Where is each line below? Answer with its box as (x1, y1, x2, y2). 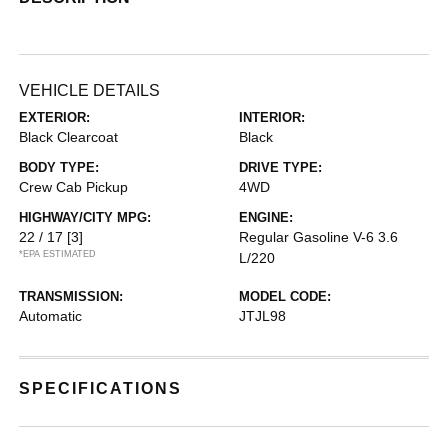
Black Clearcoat (19, 129, 119, 145)
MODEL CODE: (239, 289, 331, 304)
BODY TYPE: (19, 160, 100, 175)
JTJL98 (239, 308, 286, 324)
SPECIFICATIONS (19, 380, 183, 397)
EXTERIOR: (19, 110, 91, 125)
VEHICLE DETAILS (19, 82, 161, 99)
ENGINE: (239, 210, 293, 225)
